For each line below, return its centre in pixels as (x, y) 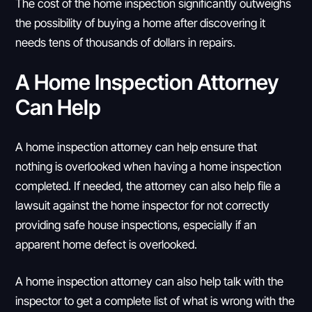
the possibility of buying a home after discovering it (141, 22)
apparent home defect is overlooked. (108, 244)
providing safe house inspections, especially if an (136, 225)
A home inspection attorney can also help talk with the (150, 281)
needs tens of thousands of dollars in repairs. (127, 42)
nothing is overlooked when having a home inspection (149, 166)
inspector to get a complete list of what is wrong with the (155, 301)
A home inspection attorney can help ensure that (136, 147)
